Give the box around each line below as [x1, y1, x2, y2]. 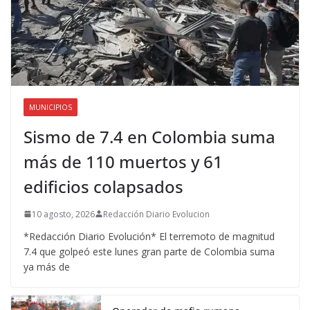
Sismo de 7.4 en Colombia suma [24, 125, 275, 148]
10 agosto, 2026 [32, 208, 95, 220]
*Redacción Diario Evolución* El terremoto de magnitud [24, 229, 275, 243]
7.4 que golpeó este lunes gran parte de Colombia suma [24, 244, 275, 258]
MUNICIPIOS [29, 102, 72, 112]
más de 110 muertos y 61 [24, 149, 223, 173]
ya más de [24, 259, 70, 273]
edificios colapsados [24, 174, 183, 198]
